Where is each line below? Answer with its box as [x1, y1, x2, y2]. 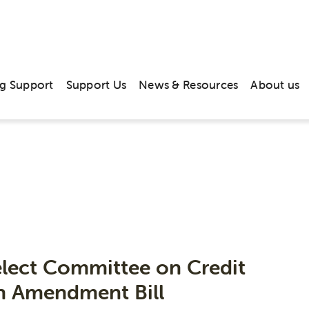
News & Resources [139, 77, 239, 92]
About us [250, 77, 300, 92]
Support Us [66, 77, 127, 92]
